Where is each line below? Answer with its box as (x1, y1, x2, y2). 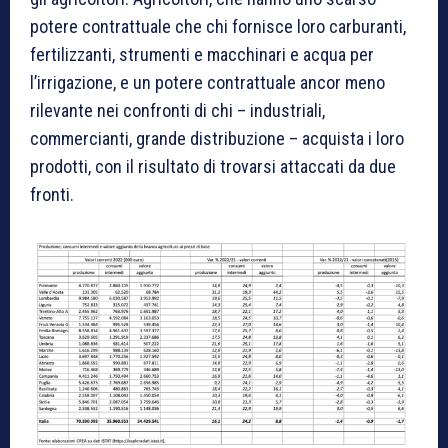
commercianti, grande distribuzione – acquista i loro (30, 127, 404, 149)
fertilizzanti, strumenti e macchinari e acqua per (30, 43, 374, 65)
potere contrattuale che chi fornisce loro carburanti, (30, 15, 406, 37)
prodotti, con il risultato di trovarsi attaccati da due (30, 155, 396, 177)
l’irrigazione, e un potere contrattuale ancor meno (30, 71, 385, 93)
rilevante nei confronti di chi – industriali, (30, 99, 325, 121)
